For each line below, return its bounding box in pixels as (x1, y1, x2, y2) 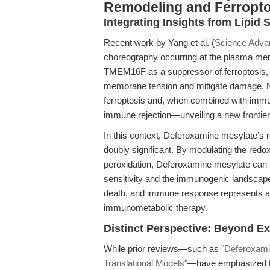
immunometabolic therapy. (104, 202, 207, 213)
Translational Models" (104, 258, 187, 268)
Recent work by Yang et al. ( (104, 37, 215, 48)
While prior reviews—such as (104, 243, 221, 254)
